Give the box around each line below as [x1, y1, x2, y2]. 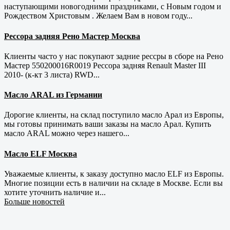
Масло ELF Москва [4, 149, 77, 158]
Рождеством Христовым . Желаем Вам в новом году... [4, 11, 193, 21]
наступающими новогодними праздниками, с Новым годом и [4, 2, 221, 11]
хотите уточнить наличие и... [4, 187, 106, 197]
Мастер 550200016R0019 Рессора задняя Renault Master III [4, 61, 206, 70]
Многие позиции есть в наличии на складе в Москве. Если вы [4, 178, 223, 187]
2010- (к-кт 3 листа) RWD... [4, 70, 100, 79]
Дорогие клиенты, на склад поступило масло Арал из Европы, [4, 110, 224, 120]
